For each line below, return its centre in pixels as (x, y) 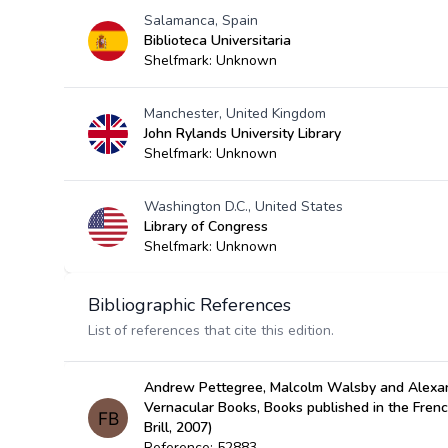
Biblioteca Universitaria (217, 40)
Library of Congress (206, 226)
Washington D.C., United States (243, 206)
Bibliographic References (189, 305)
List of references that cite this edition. (211, 330)
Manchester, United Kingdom (235, 113)
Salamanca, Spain (201, 20)
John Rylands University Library (242, 133)
